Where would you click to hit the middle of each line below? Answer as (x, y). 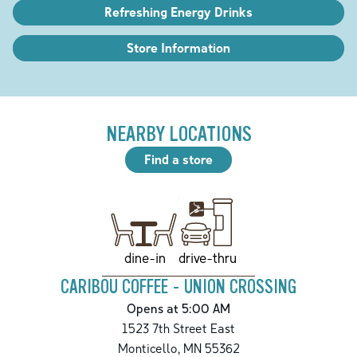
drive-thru (207, 257)
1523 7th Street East (178, 328)
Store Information (178, 47)
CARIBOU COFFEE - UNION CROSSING (178, 287)
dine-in (145, 257)
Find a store (178, 159)
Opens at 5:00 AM (178, 308)
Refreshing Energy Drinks (178, 12)
